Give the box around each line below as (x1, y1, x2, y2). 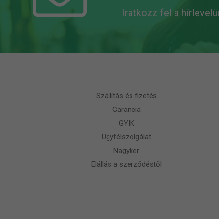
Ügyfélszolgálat (102, 132, 152, 141)
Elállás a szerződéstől (91, 159, 162, 169)
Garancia (112, 105, 141, 114)
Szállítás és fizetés (96, 91, 157, 100)
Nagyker (113, 146, 140, 155)
